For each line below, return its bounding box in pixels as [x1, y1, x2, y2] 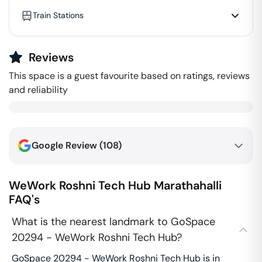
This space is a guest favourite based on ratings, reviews [9, 70, 250, 82]
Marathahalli [154, 178, 222, 193]
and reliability [9, 84, 68, 96]
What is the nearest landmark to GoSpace [12, 215, 215, 229]
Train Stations [33, 10, 84, 20]
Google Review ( [32, 139, 103, 151]
